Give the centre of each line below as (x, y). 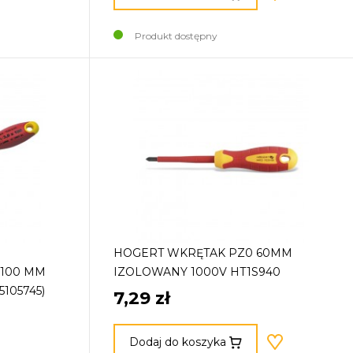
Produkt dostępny (176, 36)
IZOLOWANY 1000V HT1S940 (197, 272)
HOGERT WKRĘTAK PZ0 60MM (203, 253)
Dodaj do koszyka (177, 342)
